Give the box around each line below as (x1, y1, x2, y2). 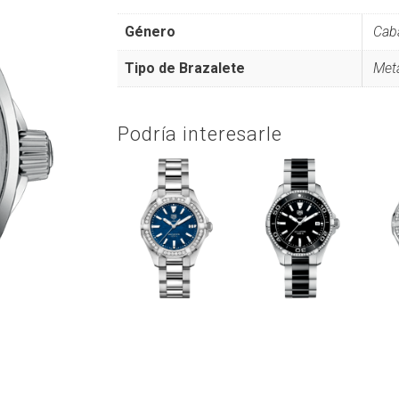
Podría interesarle (118, 122, 282, 145)
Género (125, 23, 175, 40)
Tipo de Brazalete (125, 60, 245, 77)
